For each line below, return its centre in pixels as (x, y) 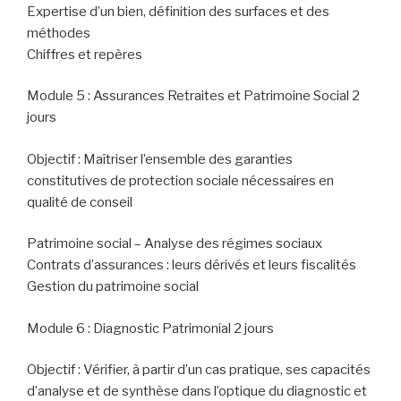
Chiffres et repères (85, 54)
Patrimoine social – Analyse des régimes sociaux (175, 244)
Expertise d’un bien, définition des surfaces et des (178, 11)
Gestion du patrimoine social (113, 287)
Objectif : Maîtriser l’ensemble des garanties (160, 159)
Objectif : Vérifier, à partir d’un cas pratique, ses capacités (199, 370)
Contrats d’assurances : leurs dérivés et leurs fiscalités (192, 265)
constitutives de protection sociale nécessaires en (180, 180)
